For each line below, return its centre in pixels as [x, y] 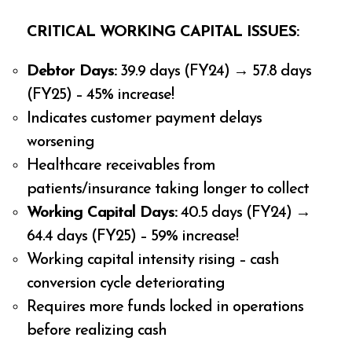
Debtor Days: [72, 71]
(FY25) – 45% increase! [101, 95]
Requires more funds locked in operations [165, 307]
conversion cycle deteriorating [126, 283]
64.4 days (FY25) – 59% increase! [133, 236]
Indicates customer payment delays [145, 118]
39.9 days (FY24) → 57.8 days [214, 71]
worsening [61, 142]
